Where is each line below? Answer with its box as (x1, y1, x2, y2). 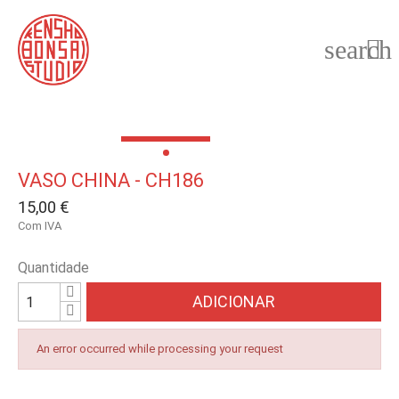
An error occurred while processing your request (37, 342, 283, 355)
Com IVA (18, 219, 61, 232)
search (324, 35, 392, 64)
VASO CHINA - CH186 (18, 169, 204, 191)
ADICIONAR (192, 292, 276, 311)
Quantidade (18, 259, 89, 276)
